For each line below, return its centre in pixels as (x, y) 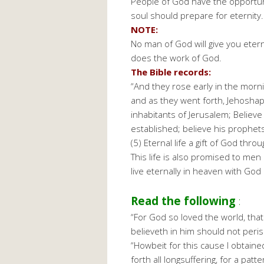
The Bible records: (171, 72)
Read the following (183, 201)
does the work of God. (176, 58)
